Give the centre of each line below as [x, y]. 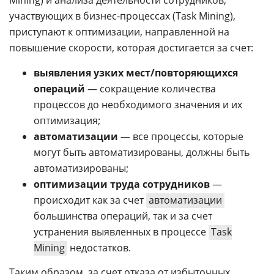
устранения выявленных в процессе [121, 231]
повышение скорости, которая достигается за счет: [131, 47]
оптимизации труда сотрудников [122, 184]
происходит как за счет [90, 200]
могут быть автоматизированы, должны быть [142, 152]
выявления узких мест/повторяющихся [136, 72]
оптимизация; [67, 120]
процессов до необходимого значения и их [138, 104]
